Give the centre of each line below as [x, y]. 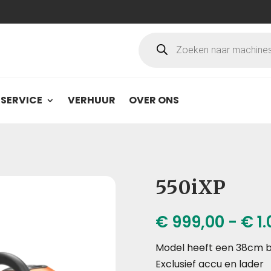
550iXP [191, 188]
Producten [163, 37]
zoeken [155, 46]
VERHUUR [92, 100]
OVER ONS [154, 100]
